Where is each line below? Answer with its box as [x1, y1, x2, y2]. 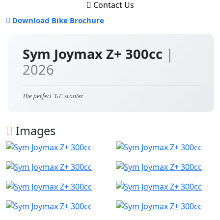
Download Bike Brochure [10, 15, 104, 25]
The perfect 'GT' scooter [23, 92, 83, 100]
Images [13, 123, 55, 138]
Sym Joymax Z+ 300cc [23, 45, 166, 63]
